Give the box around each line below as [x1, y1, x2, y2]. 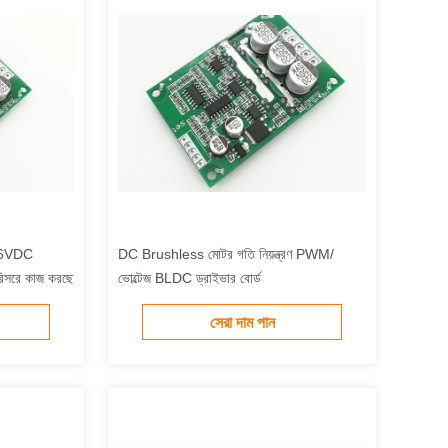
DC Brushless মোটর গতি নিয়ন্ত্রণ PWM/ [118, 246, 334, 262]
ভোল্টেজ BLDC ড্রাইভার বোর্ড [118, 270, 261, 286]
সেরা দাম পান [209, 314, 275, 332]
